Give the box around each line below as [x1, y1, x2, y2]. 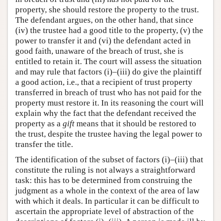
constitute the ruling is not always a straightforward [15, 165, 195, 175]
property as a [15, 119, 63, 128]
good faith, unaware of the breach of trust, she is [15, 46, 184, 56]
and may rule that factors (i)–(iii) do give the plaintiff [15, 67, 202, 76]
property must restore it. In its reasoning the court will [15, 98, 204, 108]
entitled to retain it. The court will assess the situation [15, 57, 202, 66]
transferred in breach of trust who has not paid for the [15, 88, 202, 97]
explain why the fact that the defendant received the [15, 109, 196, 118]
